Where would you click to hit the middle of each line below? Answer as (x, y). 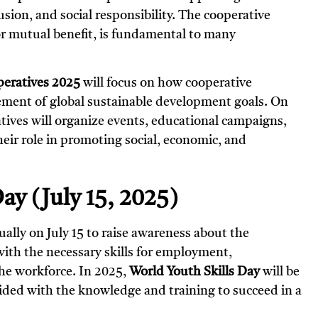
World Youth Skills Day (194, 272)
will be (280, 272)
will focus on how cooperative (166, 83)
